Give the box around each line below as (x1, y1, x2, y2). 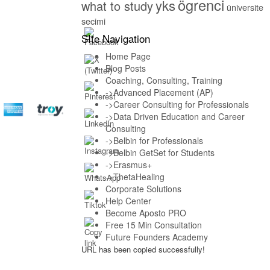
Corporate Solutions (105, 182, 181, 195)
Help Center (105, 194, 151, 207)
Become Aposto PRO (105, 206, 186, 219)
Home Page (105, 49, 151, 62)
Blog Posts (105, 61, 146, 74)
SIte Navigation (81, 30, 150, 46)
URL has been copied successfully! (81, 243, 205, 255)
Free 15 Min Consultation (105, 218, 202, 231)
